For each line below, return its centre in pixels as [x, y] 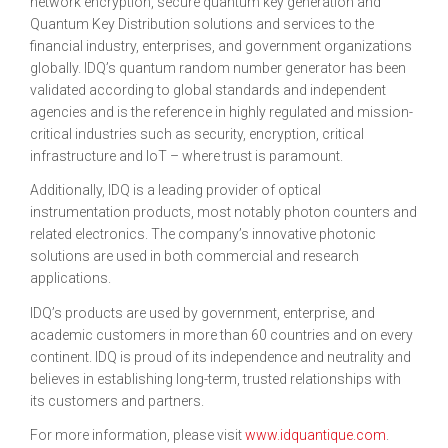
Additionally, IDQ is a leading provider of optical [175, 190]
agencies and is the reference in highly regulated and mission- [221, 111]
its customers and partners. [117, 400]
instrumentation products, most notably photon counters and [223, 212]
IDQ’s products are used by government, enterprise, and [202, 312]
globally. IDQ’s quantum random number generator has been [218, 67]
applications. [70, 278]
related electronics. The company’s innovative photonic [203, 234]
